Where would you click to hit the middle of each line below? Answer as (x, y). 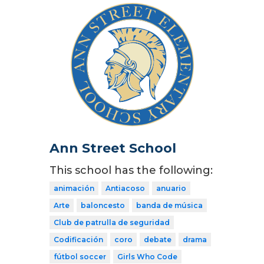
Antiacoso (125, 188)
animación (74, 188)
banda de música (169, 205)
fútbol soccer (80, 256)
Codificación (78, 239)
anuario (171, 188)
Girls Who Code (147, 256)
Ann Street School (113, 148)
